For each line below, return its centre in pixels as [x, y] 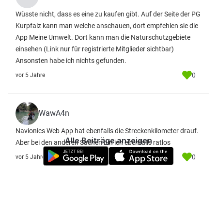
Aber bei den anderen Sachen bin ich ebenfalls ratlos [93, 142]
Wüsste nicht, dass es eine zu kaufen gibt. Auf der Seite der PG [108, 14]
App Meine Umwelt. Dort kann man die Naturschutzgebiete [103, 37]
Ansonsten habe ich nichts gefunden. [71, 61]
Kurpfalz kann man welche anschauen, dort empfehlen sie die [107, 26]
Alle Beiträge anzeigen [108, 140]
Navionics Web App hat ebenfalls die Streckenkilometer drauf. [107, 131]
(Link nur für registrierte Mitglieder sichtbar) [109, 49]
